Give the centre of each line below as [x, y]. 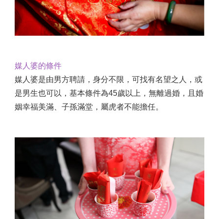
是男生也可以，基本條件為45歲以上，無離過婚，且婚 [109, 93]
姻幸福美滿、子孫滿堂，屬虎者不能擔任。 [89, 107]
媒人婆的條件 [38, 66]
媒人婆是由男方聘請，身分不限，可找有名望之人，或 [109, 80]
